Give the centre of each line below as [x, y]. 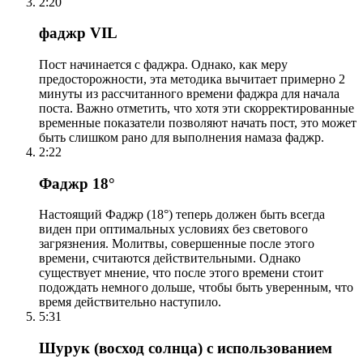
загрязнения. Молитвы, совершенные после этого [177, 244]
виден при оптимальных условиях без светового [173, 229]
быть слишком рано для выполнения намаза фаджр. [181, 137]
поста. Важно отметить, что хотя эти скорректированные [196, 108]
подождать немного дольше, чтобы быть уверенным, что [196, 288]
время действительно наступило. [130, 302]
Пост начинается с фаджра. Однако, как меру [163, 64]
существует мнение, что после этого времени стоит [181, 273]
